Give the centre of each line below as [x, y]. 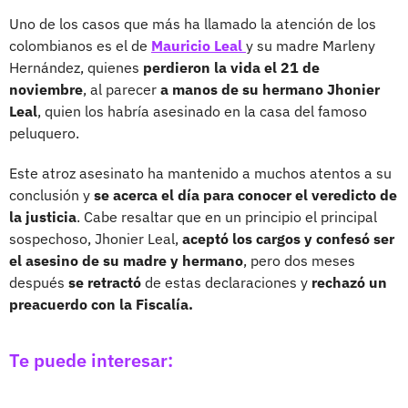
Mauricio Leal [197, 45]
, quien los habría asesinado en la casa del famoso [202, 111]
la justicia [43, 216]
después [37, 282]
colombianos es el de [78, 45]
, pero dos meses [299, 260]
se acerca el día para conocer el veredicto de [244, 194]
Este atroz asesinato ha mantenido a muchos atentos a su [200, 173]
